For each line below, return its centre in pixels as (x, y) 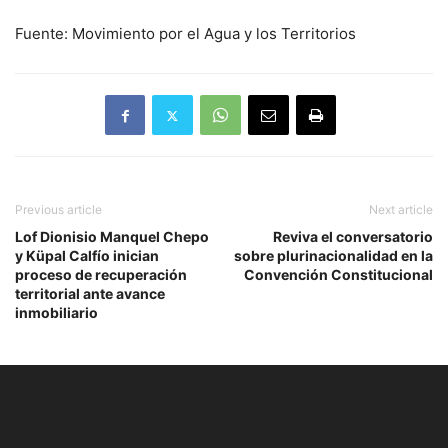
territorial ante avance (90, 293)
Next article (401, 209)
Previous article (58, 209)
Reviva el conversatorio (353, 236)
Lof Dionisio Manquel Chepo (112, 236)
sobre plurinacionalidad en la (333, 255)
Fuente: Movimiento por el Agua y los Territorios (185, 33)
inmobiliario (56, 312)
